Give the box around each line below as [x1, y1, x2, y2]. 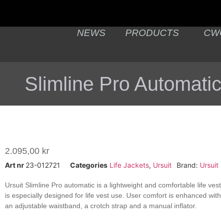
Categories [70, 161, 108, 170]
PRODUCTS [125, 28, 179, 38]
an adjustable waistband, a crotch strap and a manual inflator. [5, 202, 197, 210]
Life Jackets [110, 161, 149, 170]
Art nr [5, 161, 26, 170]
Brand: [177, 161, 200, 170]
